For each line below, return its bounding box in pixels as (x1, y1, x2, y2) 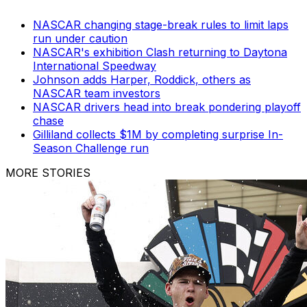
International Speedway (33, 58, 156, 73)
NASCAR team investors (33, 86, 160, 100)
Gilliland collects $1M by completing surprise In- (33, 127, 283, 141)
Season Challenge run (33, 140, 149, 155)
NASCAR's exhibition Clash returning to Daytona (33, 45, 287, 59)
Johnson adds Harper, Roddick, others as (33, 72, 251, 86)
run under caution (33, 31, 127, 45)
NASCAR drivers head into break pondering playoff (33, 99, 301, 114)
